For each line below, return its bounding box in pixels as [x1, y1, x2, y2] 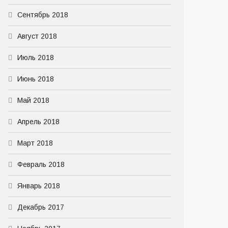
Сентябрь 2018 [17, 11, 68, 19]
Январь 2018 [17, 182, 60, 190]
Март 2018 [17, 139, 53, 147]
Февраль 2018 [17, 160, 65, 168]
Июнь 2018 [17, 75, 54, 83]
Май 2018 [17, 96, 49, 104]
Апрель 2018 [17, 118, 60, 126]
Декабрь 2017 [17, 203, 64, 211]
